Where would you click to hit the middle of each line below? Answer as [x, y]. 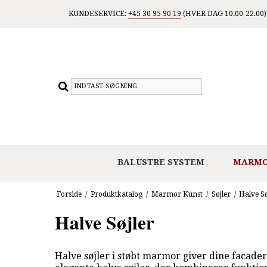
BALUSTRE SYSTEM [161, 162]
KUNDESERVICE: [98, 14]
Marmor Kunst [177, 194]
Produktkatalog [116, 194]
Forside [69, 194]
